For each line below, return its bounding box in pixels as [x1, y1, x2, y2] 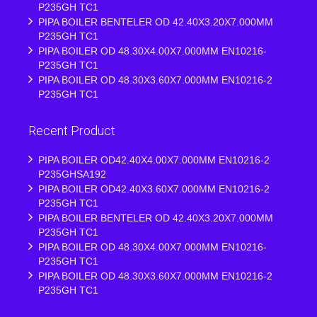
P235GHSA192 [38, 168, 106, 180]
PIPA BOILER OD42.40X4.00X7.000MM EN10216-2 [38, 154, 270, 166]
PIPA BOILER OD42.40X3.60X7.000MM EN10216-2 [38, 183, 270, 195]
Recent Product [28, 123, 115, 138]
